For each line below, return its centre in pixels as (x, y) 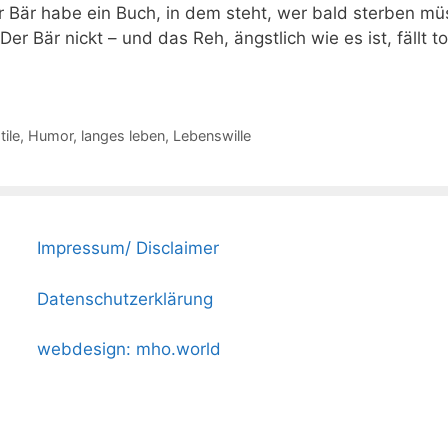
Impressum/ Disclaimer (128, 248)
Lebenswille (211, 136)
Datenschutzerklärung (125, 298)
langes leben (122, 136)
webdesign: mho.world (129, 349)
